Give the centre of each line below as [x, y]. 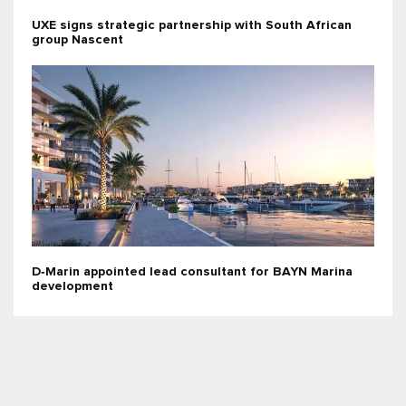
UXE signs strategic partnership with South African [192, 26]
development [72, 287]
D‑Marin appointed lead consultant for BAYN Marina [192, 272]
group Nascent [77, 40]
